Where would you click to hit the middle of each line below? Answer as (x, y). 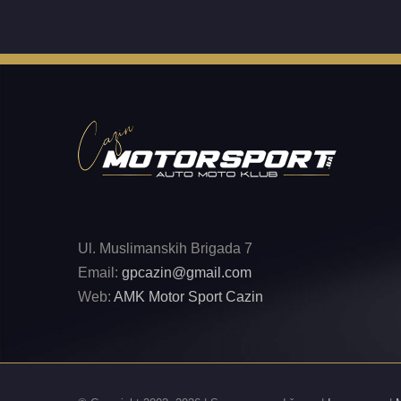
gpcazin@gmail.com (187, 272)
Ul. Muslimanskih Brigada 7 (165, 248)
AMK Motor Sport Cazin (188, 296)
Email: (100, 272)
